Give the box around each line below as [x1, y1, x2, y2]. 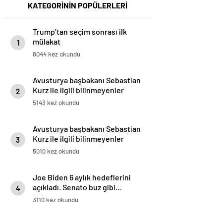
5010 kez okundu [33, 147, 79, 156]
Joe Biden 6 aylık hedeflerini [33, 172, 131, 182]
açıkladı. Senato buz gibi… [33, 182, 122, 192]
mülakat [33, 37, 60, 47]
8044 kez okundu [33, 50, 80, 58]
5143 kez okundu [33, 99, 79, 107]
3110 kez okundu [33, 196, 78, 204]
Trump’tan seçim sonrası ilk [33, 27, 127, 37]
